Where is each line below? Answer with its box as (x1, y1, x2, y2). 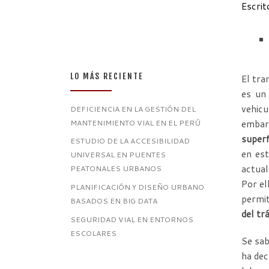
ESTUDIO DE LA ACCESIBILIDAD (70, 135, 190, 147)
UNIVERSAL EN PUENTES (70, 149, 166, 160)
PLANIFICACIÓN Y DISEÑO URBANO (70, 181, 204, 193)
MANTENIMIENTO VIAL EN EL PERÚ (70, 116, 201, 128)
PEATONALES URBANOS (70, 163, 162, 174)
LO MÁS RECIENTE (70, 71, 144, 82)
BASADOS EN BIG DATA (70, 195, 157, 207)
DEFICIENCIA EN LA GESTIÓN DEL (70, 103, 196, 114)
